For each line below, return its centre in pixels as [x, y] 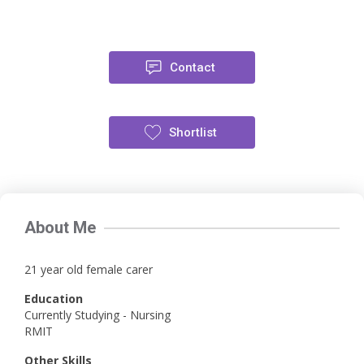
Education [54, 299]
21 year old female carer [89, 269]
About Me [60, 227]
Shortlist [193, 132]
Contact [193, 67]
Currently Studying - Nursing [97, 315]
